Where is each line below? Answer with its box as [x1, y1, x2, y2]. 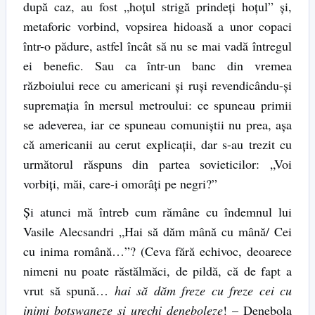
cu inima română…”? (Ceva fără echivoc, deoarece [23, 243, 292, 260]
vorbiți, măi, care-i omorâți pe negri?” [23, 174, 217, 192]
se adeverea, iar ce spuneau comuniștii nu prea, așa [23, 115, 292, 133]
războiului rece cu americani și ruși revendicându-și [23, 76, 292, 94]
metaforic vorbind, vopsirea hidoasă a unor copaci [23, 17, 292, 34]
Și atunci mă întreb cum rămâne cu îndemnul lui [23, 203, 292, 221]
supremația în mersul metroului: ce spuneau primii [23, 96, 292, 113]
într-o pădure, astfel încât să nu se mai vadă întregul [23, 37, 292, 54]
